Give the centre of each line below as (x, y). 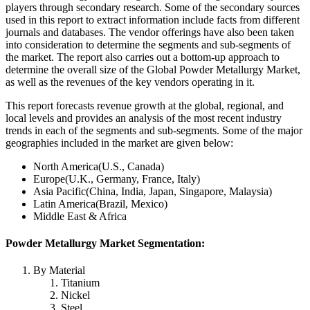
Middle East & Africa (80, 216)
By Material (59, 271)
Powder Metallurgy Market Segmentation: (105, 243)
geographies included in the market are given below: (119, 143)
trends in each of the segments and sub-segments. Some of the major (154, 130)
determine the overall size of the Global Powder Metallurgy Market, (153, 69)
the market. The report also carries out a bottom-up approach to (143, 57)
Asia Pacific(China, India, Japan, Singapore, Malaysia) (153, 191)
